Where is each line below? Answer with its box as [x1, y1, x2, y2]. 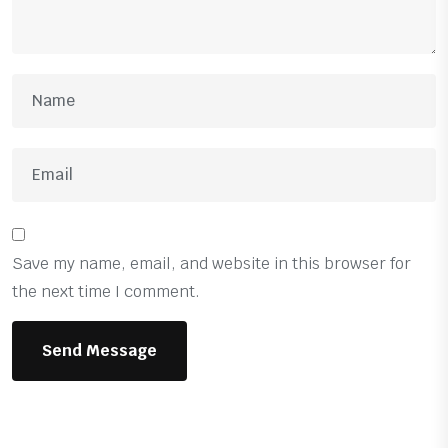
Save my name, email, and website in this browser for [12, 252, 411, 274]
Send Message [42, 339, 157, 361]
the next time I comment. [12, 280, 200, 302]
